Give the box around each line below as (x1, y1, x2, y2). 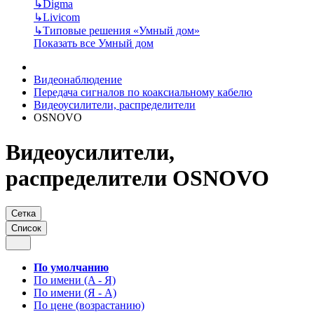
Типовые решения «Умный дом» (43, 25, 200, 37)
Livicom (43, 11, 80, 24)
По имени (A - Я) (34, 273, 116, 286)
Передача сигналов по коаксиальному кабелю (34, 86, 252, 99)
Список (11, 222, 41, 233)
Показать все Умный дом (34, 37, 153, 50)
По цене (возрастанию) (34, 299, 144, 311)
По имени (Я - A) (34, 286, 116, 299)
